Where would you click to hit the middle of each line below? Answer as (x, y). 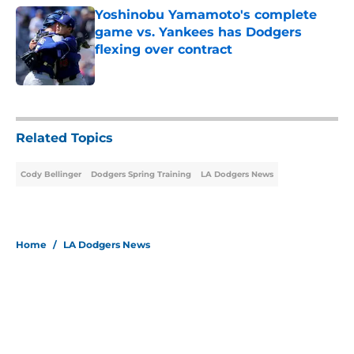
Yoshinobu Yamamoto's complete (206, 15)
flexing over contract (164, 50)
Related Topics (64, 138)
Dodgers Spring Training (141, 175)
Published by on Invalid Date (163, 65)
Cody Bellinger (51, 175)
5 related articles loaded (73, 98)
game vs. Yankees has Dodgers (198, 32)
